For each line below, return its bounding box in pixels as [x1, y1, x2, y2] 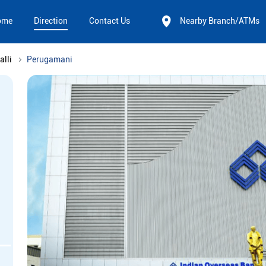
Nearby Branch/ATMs [180, 16, 259, 26]
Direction [34, 16, 68, 26]
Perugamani [27, 55, 72, 65]
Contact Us [89, 16, 130, 26]
